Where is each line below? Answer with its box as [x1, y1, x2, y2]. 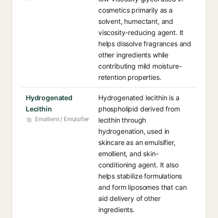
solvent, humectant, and [98, 17, 174, 25]
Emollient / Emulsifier [35, 115, 90, 123]
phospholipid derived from [98, 105, 180, 113]
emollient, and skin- [98, 149, 159, 158]
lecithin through [98, 116, 146, 124]
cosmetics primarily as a [98, 6, 173, 14]
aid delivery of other [98, 194, 161, 202]
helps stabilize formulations [98, 172, 182, 180]
